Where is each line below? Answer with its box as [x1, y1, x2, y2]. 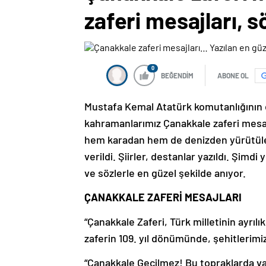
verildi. [84, 150, 118, 163]
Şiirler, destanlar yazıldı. [118, 150, 232, 163]
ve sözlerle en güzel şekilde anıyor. [84, 166, 246, 180]
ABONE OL [217, 71, 249, 80]
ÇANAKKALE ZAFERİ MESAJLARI [84, 191, 242, 204]
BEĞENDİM [161, 71, 194, 80]
